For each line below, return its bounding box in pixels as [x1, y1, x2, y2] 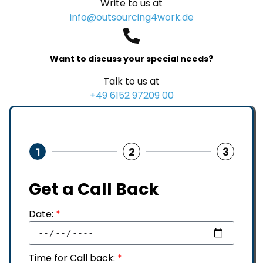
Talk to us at [103, 75, 160, 89]
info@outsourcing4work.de [69, 11, 194, 25]
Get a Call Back [29, 178, 159, 201]
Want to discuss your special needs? [50, 53, 213, 65]
